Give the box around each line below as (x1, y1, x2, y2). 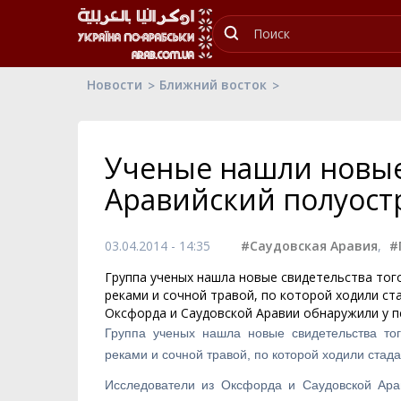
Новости (87, 76, 142, 93)
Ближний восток (159, 76, 267, 93)
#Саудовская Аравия (241, 237, 378, 254)
